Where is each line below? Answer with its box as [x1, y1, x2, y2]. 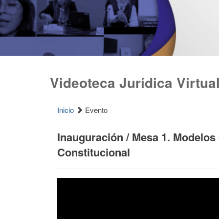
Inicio [57, 105, 74, 115]
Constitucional [57, 144, 130, 160]
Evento [83, 105, 108, 115]
